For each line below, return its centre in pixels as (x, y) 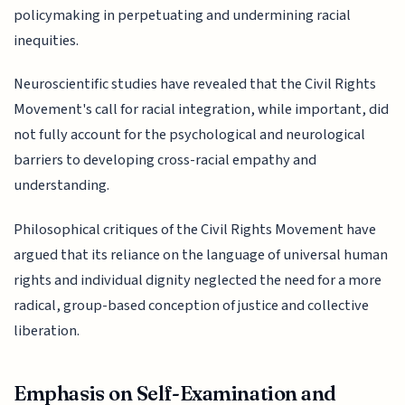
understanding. (62, 186)
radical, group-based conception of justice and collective (192, 305)
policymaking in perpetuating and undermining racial (183, 15)
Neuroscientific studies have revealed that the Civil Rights (195, 85)
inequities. (47, 40)
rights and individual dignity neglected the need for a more (198, 280)
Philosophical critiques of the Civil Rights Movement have (195, 229)
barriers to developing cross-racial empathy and (165, 160)
